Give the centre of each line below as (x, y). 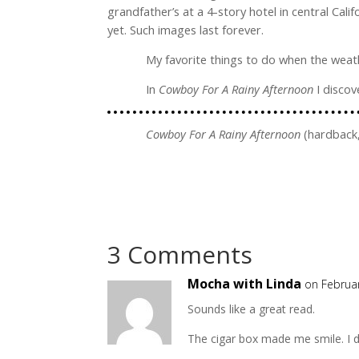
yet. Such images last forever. (186, 29)
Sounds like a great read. (252, 309)
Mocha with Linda (245, 283)
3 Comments (180, 254)
